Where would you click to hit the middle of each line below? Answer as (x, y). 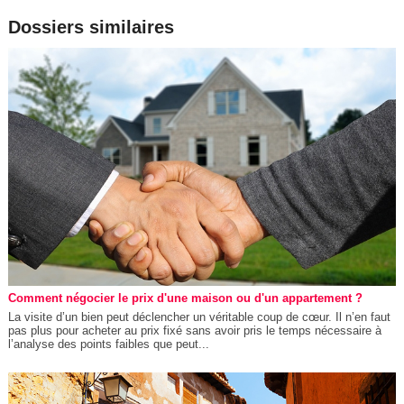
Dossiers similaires (91, 27)
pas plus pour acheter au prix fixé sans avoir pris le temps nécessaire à (194, 331)
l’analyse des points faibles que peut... (108, 344)
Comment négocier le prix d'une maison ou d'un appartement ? (185, 298)
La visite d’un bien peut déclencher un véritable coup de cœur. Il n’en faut (199, 317)
